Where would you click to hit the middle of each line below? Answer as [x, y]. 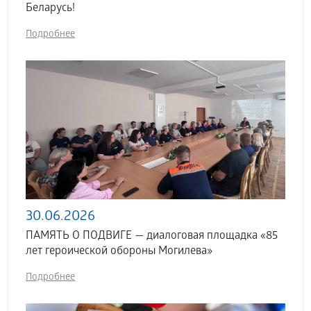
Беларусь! [51, 9]
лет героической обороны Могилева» [119, 252]
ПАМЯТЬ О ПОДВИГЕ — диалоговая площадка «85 [152, 237]
